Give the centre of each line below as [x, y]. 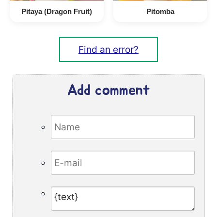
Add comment [108, 90]
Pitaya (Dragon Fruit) [57, 11]
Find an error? [108, 49]
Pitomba [160, 11]
